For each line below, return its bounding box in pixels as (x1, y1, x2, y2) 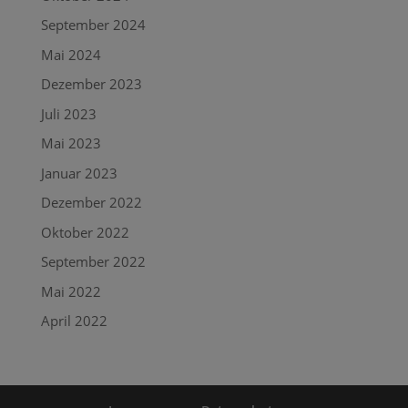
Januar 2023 (40, 163, 117, 182)
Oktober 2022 (40, 222, 129, 241)
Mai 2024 (40, 45, 101, 64)
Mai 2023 (40, 134, 101, 152)
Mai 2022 (40, 281, 101, 301)
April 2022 (40, 311, 107, 330)
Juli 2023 (40, 104, 97, 123)
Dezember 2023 (40, 75, 142, 93)
